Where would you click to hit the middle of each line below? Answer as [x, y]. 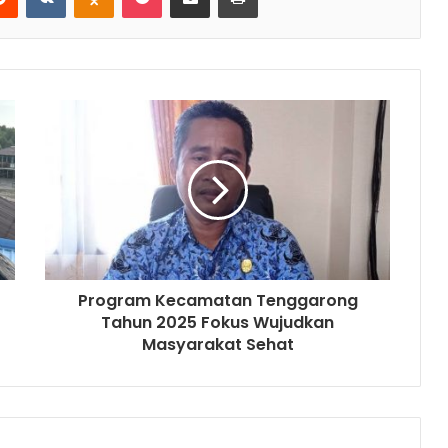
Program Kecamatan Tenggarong [217, 301]
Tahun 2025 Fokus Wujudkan [217, 323]
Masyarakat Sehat [217, 345]
